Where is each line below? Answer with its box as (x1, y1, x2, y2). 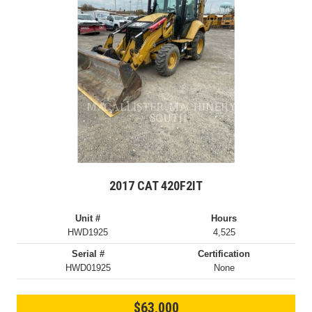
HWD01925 (65, 263, 111, 274)
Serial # (71, 249, 104, 260)
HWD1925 (68, 227, 109, 238)
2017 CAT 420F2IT (109, 178, 203, 194)
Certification (198, 249, 251, 260)
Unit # (75, 213, 101, 224)
